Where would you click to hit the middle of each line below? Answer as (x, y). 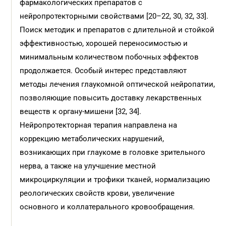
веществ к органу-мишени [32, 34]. (81, 111)
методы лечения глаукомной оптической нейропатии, (118, 84)
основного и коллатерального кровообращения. (108, 207)
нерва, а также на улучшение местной (88, 166)
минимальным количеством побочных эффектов (109, 57)
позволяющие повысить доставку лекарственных (111, 98)
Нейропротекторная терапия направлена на (99, 125)
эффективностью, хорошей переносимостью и (104, 43)
